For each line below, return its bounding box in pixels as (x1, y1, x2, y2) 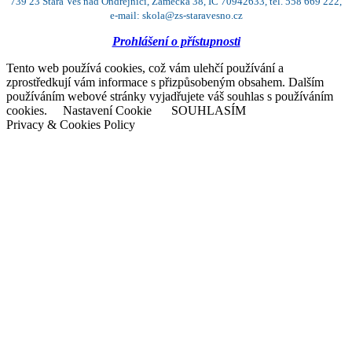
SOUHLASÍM (171, 104, 246, 118)
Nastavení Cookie (63, 104, 152, 118)
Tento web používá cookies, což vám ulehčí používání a (6, 61, 284, 75)
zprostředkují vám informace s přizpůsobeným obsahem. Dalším (6, 75, 324, 90)
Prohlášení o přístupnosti (112, 35, 240, 49)
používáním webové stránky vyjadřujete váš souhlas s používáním (6, 90, 333, 104)
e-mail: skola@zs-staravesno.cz (109, 9, 243, 22)
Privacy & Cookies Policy (6, 118, 135, 132)
